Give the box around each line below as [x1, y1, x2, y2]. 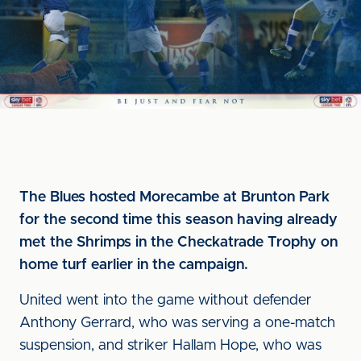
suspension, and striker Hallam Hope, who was [19, 338, 322, 353]
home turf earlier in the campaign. [19, 258, 248, 272]
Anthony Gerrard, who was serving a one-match [19, 316, 335, 330]
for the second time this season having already [19, 213, 338, 227]
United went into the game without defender [19, 293, 312, 308]
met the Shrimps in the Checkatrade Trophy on [19, 235, 338, 250]
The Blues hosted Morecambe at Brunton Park [19, 190, 330, 205]
